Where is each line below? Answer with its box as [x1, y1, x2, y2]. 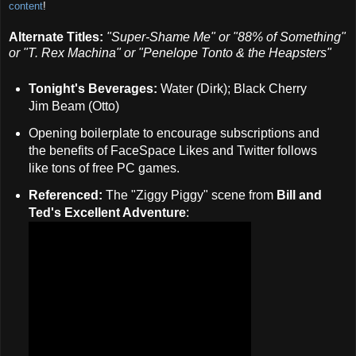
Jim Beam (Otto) [28, 99, 122, 114]
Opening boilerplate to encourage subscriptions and [28, 126, 319, 140]
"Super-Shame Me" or [106, 30, 233, 44]
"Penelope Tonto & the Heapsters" [138, 46, 331, 60]
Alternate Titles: [9, 30, 103, 44]
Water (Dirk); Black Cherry [157, 82, 307, 96]
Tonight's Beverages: [28, 82, 157, 96]
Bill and [276, 188, 322, 202]
